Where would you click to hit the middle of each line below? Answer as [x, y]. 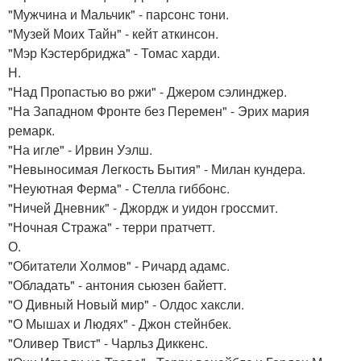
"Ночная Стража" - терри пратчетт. [112, 227]
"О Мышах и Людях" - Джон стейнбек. [120, 324]
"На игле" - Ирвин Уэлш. [80, 149]
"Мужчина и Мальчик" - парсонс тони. [118, 14]
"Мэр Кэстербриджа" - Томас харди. [114, 53]
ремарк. [31, 130]
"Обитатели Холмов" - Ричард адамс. [119, 266]
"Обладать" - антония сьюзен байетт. [117, 285]
